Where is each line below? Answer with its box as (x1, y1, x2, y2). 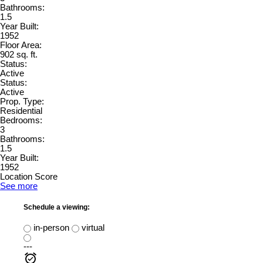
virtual (79, 222, 104, 232)
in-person (31, 222, 69, 232)
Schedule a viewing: (23, 203, 90, 211)
